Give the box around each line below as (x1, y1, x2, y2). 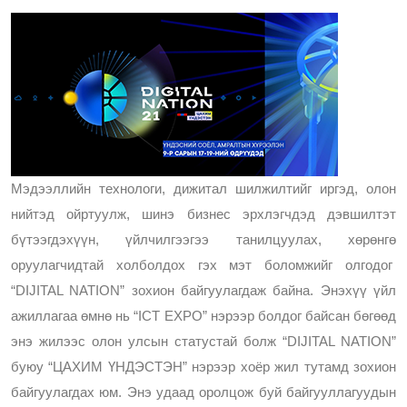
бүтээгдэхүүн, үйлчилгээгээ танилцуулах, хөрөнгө (11, 233, 396, 247)
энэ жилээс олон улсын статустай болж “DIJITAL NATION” (11, 334, 396, 349)
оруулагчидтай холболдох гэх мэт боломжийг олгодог (11, 258, 396, 273)
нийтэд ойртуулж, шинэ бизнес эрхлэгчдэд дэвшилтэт (11, 207, 396, 222)
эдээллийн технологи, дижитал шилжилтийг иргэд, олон (23, 182, 396, 196)
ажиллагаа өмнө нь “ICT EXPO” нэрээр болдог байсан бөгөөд (11, 309, 396, 323)
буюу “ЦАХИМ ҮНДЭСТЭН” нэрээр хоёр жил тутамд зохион (11, 360, 396, 374)
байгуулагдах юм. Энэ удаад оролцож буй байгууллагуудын (11, 385, 396, 400)
